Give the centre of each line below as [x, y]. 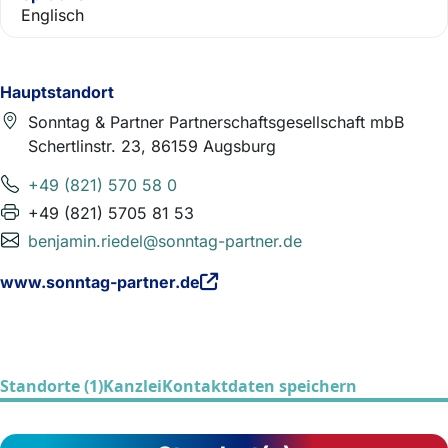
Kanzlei [132, 386]
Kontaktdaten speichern [259, 386]
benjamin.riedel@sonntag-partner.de [165, 241]
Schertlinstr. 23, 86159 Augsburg [152, 146]
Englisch [52, 15]
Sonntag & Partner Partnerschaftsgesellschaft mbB [216, 122]
